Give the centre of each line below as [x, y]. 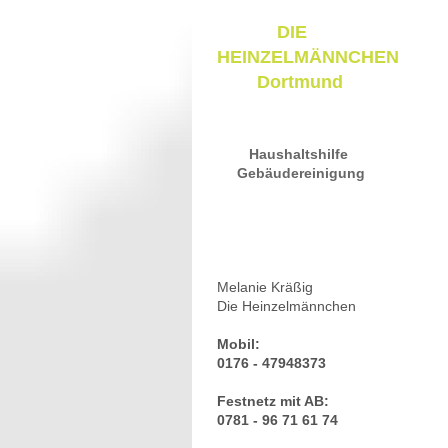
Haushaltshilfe [298, 154]
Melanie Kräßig [267, 287]
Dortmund [300, 82]
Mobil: [240, 344]
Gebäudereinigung [299, 173]
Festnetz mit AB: [275, 401]
